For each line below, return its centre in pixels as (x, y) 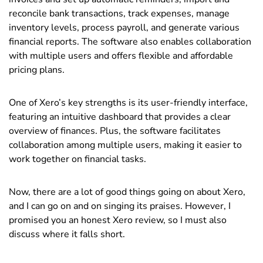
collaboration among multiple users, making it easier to (125, 145)
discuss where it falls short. (67, 234)
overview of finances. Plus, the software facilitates (115, 131)
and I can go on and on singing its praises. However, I (120, 206)
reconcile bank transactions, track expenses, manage (119, 13)
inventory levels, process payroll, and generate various (124, 27)
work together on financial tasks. (77, 159)
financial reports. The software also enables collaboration (130, 41)
